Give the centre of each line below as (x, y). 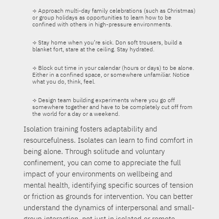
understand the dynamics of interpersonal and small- (109, 207)
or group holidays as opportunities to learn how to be (102, 17)
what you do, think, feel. (64, 82)
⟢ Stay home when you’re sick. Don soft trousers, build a (107, 43)
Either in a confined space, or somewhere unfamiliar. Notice (111, 75)
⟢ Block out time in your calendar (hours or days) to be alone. (113, 68)
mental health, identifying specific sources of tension (109, 185)
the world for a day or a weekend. (76, 113)
